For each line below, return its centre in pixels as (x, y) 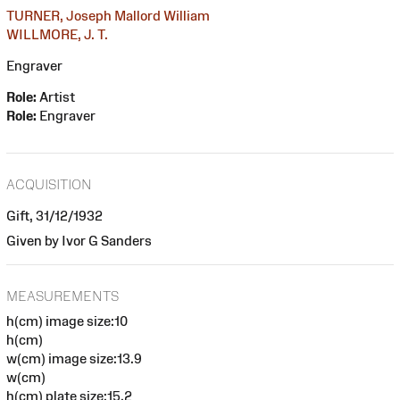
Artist (56, 96)
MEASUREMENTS (62, 296)
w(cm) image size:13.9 (74, 359)
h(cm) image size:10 (67, 321)
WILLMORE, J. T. (57, 34)
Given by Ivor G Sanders (79, 240)
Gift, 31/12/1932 (54, 215)
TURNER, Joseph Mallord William (108, 15)
